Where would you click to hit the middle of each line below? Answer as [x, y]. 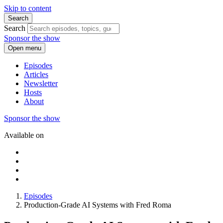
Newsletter [41, 83]
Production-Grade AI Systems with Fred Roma [98, 205]
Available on [24, 135]
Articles [36, 74]
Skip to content [28, 8]
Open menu [25, 48]
